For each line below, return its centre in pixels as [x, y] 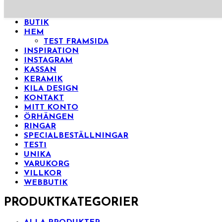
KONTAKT [44, 98]
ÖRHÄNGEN [49, 117]
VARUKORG [47, 164]
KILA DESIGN [51, 89]
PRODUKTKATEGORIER [71, 202]
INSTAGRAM [48, 60]
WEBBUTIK [46, 183]
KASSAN [40, 70]
